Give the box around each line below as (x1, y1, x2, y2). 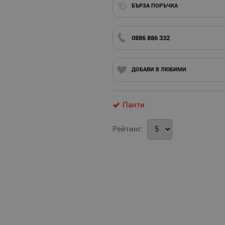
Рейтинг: (113, 124, 143, 134)
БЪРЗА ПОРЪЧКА (131, 2, 178, 9)
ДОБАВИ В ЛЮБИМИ (131, 66, 186, 73)
